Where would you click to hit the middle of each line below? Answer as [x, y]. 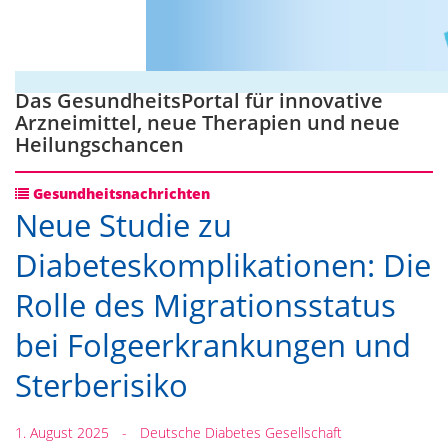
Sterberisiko [101, 385]
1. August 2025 [62, 432]
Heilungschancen [99, 144]
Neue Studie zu [123, 225]
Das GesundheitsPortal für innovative [199, 100]
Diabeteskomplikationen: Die [223, 265]
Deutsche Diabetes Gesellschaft [241, 432]
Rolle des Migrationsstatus [205, 305]
